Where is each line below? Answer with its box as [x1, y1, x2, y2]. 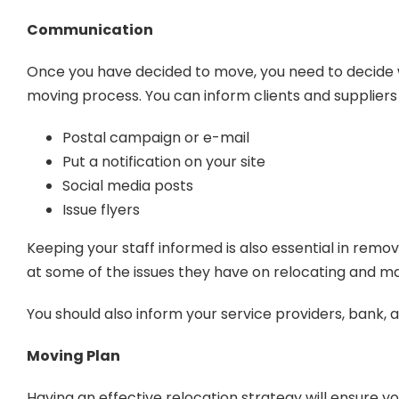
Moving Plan [26, 346, 120, 367]
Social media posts [61, 175, 193, 197]
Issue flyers [61, 199, 140, 221]
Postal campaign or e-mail [61, 127, 249, 149]
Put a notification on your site [61, 151, 265, 173]
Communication [26, 20, 153, 41]
